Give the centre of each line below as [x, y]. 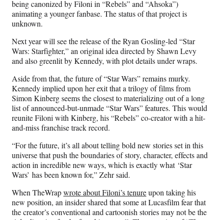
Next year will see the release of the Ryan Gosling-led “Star [103, 41]
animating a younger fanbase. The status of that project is [99, 13]
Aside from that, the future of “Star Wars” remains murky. [101, 78]
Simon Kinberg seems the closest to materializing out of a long [108, 98]
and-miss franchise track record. [61, 127]
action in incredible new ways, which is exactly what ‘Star [102, 165]
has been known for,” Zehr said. [81, 174]
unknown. [27, 23]
